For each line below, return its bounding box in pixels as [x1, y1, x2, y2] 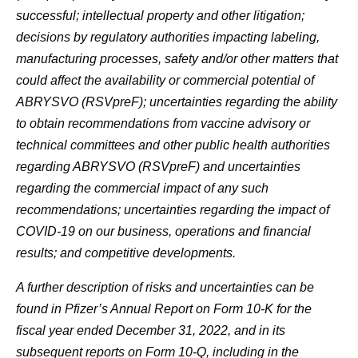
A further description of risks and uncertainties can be [16, 280, 314, 294]
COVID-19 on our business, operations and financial [16, 225, 311, 238]
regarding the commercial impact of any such [16, 181, 268, 195]
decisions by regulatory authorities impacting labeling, [16, 30, 320, 44]
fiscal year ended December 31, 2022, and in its [16, 324, 285, 337]
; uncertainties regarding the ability [143, 95, 337, 109]
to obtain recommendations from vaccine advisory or [16, 117, 310, 130]
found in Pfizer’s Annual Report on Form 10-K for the [16, 302, 312, 316]
